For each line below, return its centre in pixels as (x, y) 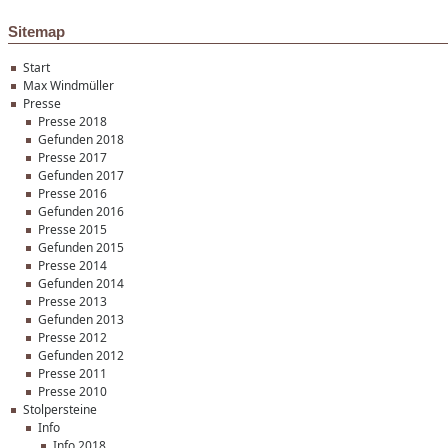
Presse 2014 (72, 265)
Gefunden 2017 (81, 175)
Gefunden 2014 (81, 283)
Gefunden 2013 (81, 319)
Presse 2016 (72, 193)
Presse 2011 (72, 373)
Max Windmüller (68, 85)
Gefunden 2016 (81, 211)
